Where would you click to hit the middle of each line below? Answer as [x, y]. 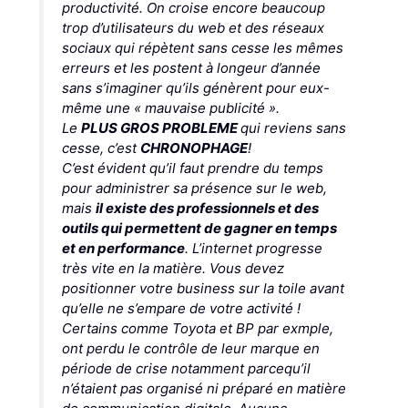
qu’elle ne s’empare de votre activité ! [181, 308]
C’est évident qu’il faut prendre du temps [192, 168]
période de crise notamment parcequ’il [186, 368]
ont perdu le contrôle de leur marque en [190, 348]
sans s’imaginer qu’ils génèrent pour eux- [195, 87]
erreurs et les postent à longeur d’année [191, 67]
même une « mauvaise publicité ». [170, 107]
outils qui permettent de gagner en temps [199, 228]
